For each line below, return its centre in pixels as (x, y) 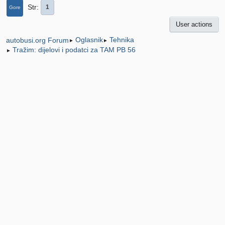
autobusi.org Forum (37, 40)
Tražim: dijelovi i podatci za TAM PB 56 (74, 50)
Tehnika (122, 40)
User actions (194, 25)
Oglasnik (89, 40)
